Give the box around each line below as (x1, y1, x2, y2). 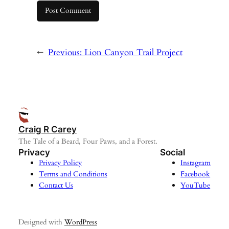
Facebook (180, 169, 211, 179)
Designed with (18, 217, 64, 227)
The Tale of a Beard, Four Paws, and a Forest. (18, 136, 157, 146)
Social (160, 147, 186, 157)
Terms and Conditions (38, 169, 107, 179)
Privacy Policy (38, 157, 82, 168)
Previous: (48, 47, 84, 58)
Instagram (180, 157, 211, 168)
